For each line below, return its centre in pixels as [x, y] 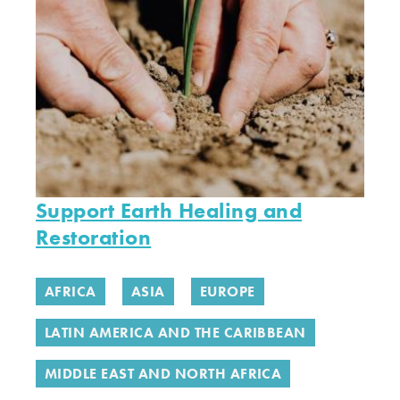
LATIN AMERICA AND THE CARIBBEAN [175, 333]
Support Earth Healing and [169, 210]
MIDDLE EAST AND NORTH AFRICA [163, 374]
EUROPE [227, 292]
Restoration [94, 237]
